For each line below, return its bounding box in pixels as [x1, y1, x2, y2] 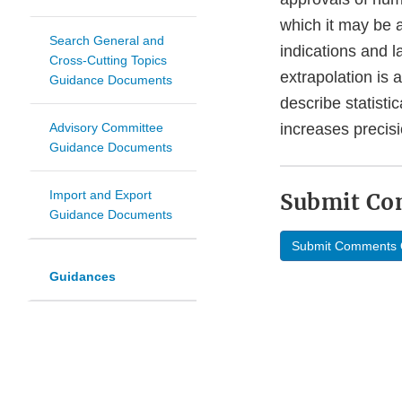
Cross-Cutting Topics [49, 53, 167, 68]
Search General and [49, 33, 164, 48]
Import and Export [49, 188, 152, 203]
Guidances [49, 269, 116, 284]
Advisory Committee [49, 120, 163, 135]
